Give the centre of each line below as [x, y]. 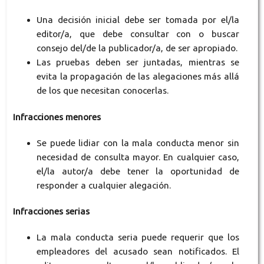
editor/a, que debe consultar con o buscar [138, 34]
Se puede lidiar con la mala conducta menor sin [138, 143]
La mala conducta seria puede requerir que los [138, 237]
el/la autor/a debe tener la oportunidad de [138, 171]
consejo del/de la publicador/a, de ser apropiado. [137, 48]
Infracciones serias [51, 211]
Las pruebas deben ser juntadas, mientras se [138, 62]
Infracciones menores [57, 117]
